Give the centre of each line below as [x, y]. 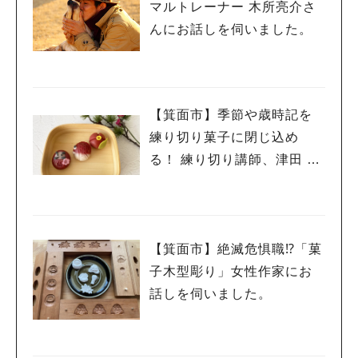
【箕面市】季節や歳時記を [231, 114]
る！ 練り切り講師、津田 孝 [235, 159]
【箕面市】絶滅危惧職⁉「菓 [236, 249]
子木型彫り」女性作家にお [231, 271]
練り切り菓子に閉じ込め [224, 137]
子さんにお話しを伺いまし [231, 181]
